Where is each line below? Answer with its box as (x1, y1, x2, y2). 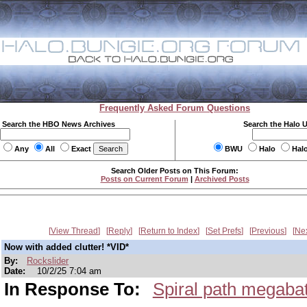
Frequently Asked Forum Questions (99, 103, 250, 113)
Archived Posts (194, 175, 249, 183)
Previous (251, 226, 284, 236)
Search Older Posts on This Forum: (111, 167, 238, 175)
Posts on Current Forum (100, 175, 188, 183)
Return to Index (140, 226, 197, 236)
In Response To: (4, 279, 145, 299)
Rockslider (27, 256, 69, 266)
